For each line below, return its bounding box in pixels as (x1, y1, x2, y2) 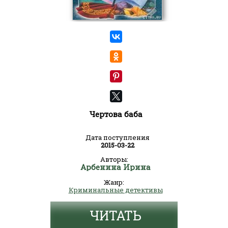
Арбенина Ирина (80, 162, 151, 172)
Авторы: (100, 155, 128, 164)
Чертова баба (89, 109, 142, 119)
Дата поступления (85, 133, 150, 142)
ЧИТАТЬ (90, 207, 141, 224)
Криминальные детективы (68, 185, 163, 194)
